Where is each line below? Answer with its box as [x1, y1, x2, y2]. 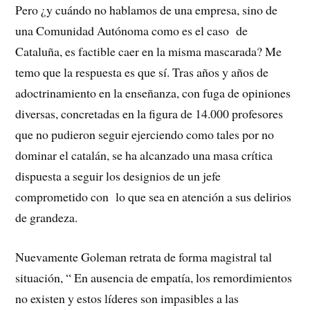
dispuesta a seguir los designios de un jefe [15, 167, 221, 185]
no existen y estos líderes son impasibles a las [15, 289, 239, 307]
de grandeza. [15, 209, 78, 226]
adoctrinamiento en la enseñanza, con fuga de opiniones [15, 84, 291, 102]
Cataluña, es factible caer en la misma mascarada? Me [15, 43, 282, 60]
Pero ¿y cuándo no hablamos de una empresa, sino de [15, 1, 278, 19]
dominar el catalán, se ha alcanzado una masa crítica [15, 147, 273, 164]
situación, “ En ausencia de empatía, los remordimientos [15, 268, 293, 286]
